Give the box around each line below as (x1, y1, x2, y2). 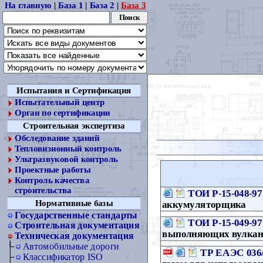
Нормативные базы (35, 198, 113, 208)
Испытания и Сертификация (16, 85, 131, 95)
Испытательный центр (15, 97, 105, 107)
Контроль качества (15, 176, 90, 185)
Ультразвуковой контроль (15, 154, 118, 164)
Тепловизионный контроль (15, 144, 122, 154)
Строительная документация (15, 220, 140, 231)
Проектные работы (15, 165, 91, 175)
